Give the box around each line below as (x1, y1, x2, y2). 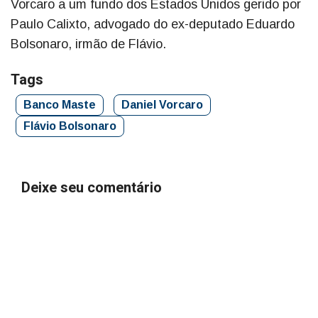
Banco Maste (23, 99, 96, 111)
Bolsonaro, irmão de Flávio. (11, 37, 166, 52)
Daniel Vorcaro (121, 99, 203, 111)
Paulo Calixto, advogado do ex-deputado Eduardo (11, 17, 295, 32)
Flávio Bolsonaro (23, 120, 116, 133)
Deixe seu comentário (21, 177, 162, 199)
